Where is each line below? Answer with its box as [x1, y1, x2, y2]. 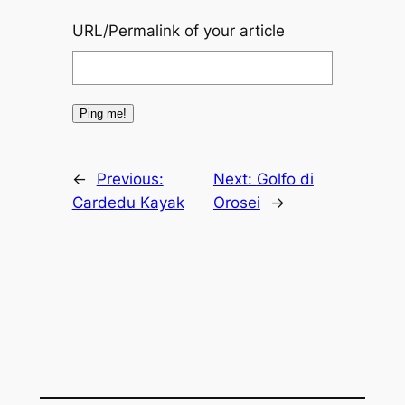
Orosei [212, 193, 260, 212]
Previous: [96, 169, 164, 188]
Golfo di [256, 169, 314, 188]
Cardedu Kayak [71, 193, 184, 212]
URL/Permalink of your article [71, 22, 285, 41]
